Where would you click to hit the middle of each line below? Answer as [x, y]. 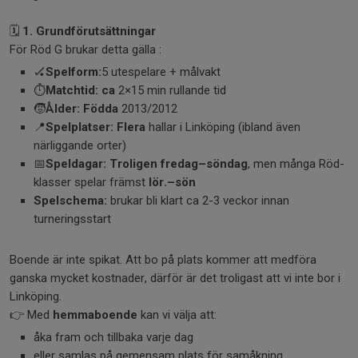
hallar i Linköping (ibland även [223, 127]
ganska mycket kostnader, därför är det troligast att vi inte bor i [175, 278]
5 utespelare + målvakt [161, 72]
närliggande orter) [80, 145]
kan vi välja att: [177, 314]
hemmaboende [95, 314]
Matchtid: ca [80, 90]
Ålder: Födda [82, 108]
